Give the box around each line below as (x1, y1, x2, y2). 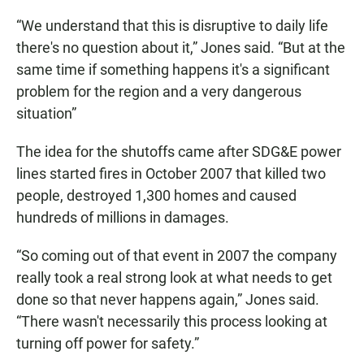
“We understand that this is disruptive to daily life (16, 16, 328, 34)
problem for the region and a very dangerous (16, 82, 301, 100)
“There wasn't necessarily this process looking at (16, 312, 327, 330)
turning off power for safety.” (16, 334, 199, 352)
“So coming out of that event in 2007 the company (16, 246, 337, 264)
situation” (16, 104, 76, 122)
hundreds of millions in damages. (16, 208, 229, 226)
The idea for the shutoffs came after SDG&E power (16, 142, 341, 160)
